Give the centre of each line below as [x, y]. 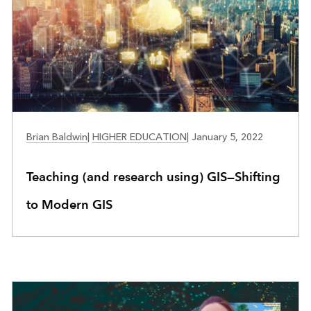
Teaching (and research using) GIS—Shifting [153, 177]
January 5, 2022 [226, 137]
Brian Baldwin [57, 137]
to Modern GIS [69, 205]
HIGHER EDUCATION [139, 137]
